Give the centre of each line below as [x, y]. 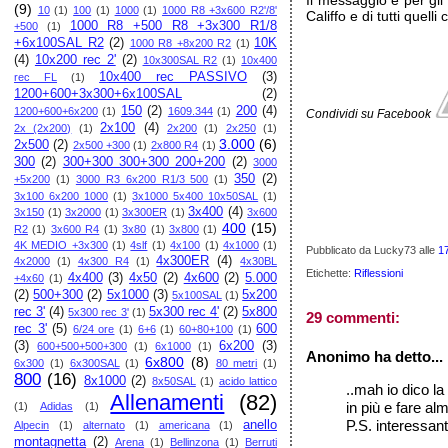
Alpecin [31, 425]
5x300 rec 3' [98, 312]
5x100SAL [196, 295]
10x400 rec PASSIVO [173, 77]
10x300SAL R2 [180, 60]
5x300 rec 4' [183, 312]
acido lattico [248, 381]
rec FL [36, 77]
